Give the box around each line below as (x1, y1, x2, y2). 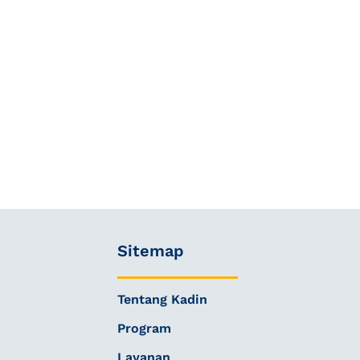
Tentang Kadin (117, 292, 207, 307)
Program (117, 321, 171, 336)
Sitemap (117, 241, 184, 260)
